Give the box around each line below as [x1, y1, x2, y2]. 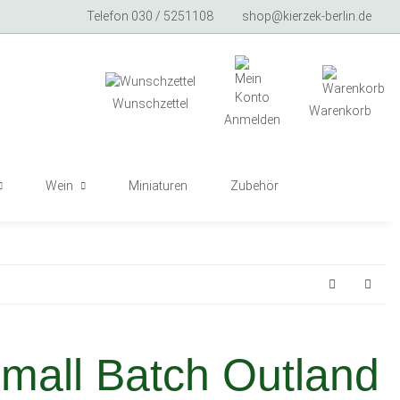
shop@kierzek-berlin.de [242, 9, 371, 23]
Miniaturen [129, 179, 187, 193]
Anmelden [224, 112, 280, 127]
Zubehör [230, 179, 279, 193]
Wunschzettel [112, 96, 188, 111]
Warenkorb [309, 103, 371, 118]
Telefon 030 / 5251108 [87, 9, 213, 23]
